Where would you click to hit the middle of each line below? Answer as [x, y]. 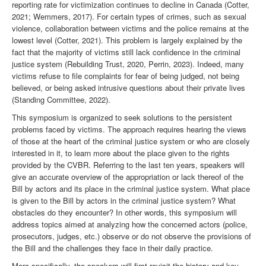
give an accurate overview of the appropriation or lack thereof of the [128, 177]
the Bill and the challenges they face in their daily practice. [113, 248]
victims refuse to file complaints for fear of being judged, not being [126, 76]
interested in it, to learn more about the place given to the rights [121, 153]
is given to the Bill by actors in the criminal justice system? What [124, 201]
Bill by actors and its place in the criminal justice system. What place [131, 189]
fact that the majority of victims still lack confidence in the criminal [126, 52]
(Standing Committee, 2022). [61, 100]
